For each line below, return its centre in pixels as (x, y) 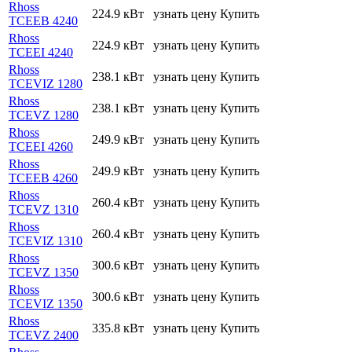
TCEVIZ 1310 (46, 240)
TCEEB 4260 (43, 178)
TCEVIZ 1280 (46, 83)
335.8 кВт (118, 328)
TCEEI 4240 (41, 52)
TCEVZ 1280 (44, 115)
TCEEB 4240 (43, 20)
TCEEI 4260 (41, 146)
